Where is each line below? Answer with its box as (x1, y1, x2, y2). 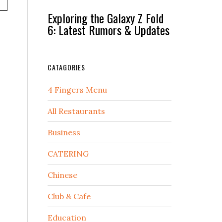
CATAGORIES (48, 62, 85, 73)
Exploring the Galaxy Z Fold (48, 9, 164, 27)
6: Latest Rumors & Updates (48, 21, 169, 39)
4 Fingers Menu (48, 85, 107, 95)
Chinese (48, 170, 77, 180)
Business (48, 127, 80, 138)
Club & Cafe (48, 191, 91, 202)
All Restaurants (48, 106, 105, 116)
